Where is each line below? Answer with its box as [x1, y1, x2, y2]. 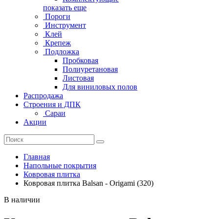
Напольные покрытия [23, 161, 96, 170]
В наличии [4, 195, 40, 204]
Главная [23, 152, 50, 161]
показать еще [43, 3, 87, 12]
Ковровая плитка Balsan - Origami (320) [23, 178, 153, 187]
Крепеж [43, 38, 71, 47]
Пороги [43, 12, 70, 21]
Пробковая [63, 56, 98, 65]
